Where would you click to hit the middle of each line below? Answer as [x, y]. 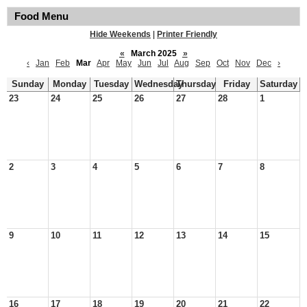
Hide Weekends [120, 34]
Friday [236, 84]
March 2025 [153, 53]
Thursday [196, 84]
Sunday [27, 84]
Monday [69, 84]
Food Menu [41, 16]
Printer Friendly [187, 34]
